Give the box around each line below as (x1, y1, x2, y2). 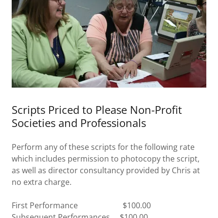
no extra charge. (12, 177, 73, 188)
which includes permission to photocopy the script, (12, 153, 200, 164)
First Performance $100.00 (12, 200, 153, 211)
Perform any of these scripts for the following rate (12, 142, 195, 153)
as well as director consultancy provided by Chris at (12, 165, 200, 176)
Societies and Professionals (12, 115, 146, 130)
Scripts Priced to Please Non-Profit (12, 102, 182, 117)
